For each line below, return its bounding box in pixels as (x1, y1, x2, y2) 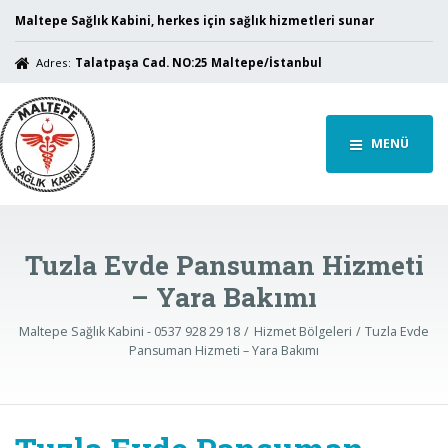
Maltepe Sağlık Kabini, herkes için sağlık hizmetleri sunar (15, 12, 374, 28)
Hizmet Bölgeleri (253, 323, 352, 341)
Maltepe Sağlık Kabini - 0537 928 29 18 (18, 323, 240, 341)
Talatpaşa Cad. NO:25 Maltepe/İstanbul (74, 54, 322, 70)
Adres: (36, 54, 72, 70)
